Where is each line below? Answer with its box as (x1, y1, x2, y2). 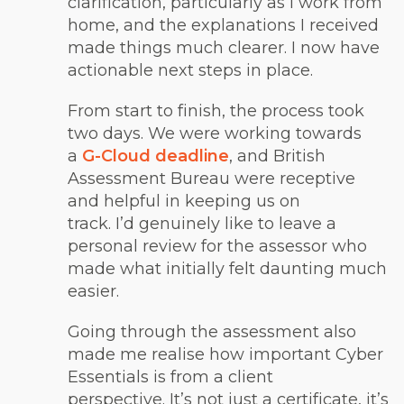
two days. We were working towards (68, 124, 362, 143)
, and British (229, 146, 326, 166)
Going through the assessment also (68, 322, 356, 342)
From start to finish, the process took (68, 101, 364, 121)
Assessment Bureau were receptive (68, 169, 355, 188)
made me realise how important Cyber (68, 344, 383, 364)
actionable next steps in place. (68, 60, 317, 80)
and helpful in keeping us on (68, 191, 300, 211)
